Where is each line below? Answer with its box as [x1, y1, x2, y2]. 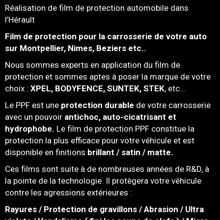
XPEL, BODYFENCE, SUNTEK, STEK [30, 83, 165, 94]
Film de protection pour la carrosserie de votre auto [5, 31, 207, 42]
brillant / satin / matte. [87, 147, 173, 158]
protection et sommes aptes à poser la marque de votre [5, 72, 211, 82]
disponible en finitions [5, 147, 87, 158]
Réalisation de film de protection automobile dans [5, 3, 189, 13]
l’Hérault [5, 15, 35, 25]
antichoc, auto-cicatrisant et [64, 112, 176, 122]
